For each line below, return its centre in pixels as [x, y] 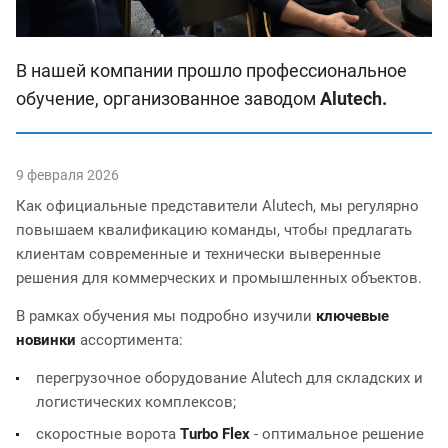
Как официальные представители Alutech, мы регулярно [217, 206]
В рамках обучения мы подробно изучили [166, 316]
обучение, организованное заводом [166, 99]
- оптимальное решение [337, 434]
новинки [46, 340]
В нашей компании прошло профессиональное [211, 71]
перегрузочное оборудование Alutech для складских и [229, 378]
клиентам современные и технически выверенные [198, 254]
